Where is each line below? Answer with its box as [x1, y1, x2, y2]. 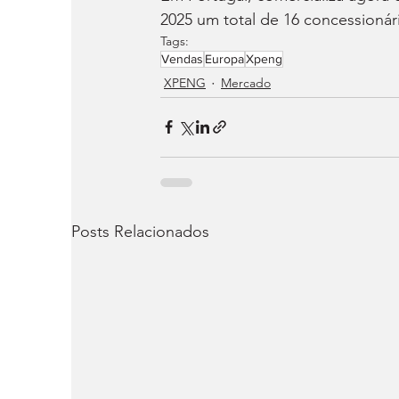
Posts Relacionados [71, 221, 209, 241]
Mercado [221, 75, 271, 92]
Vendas [161, 51, 203, 66]
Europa [205, 51, 244, 66]
